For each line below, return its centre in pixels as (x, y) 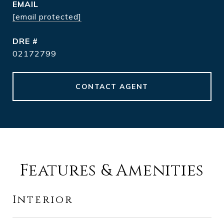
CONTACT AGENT (112, 86)
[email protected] (47, 16)
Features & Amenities (112, 171)
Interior (43, 200)
